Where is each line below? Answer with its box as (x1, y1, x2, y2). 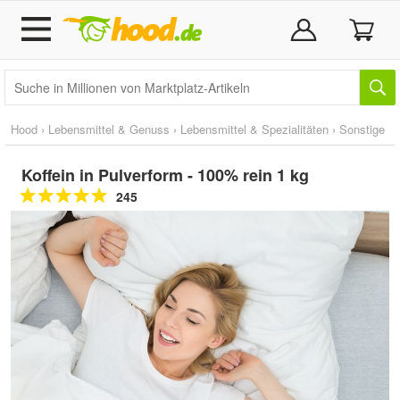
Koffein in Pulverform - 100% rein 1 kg (21, 163, 309, 187)
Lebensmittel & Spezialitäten (180, 121, 329, 137)
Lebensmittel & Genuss (48, 121, 170, 137)
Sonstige (339, 121, 385, 137)
